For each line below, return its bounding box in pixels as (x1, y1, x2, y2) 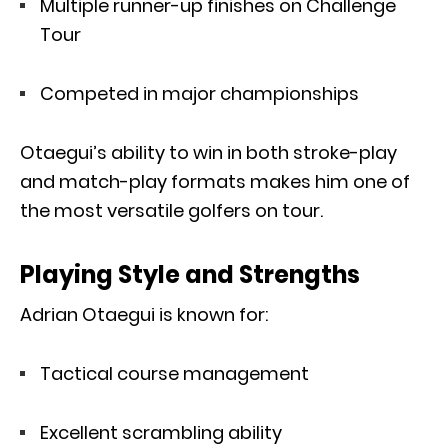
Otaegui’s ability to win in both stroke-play (20, 139, 397, 165)
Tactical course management (40, 360, 309, 386)
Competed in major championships (40, 80, 359, 106)
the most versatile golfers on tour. (20, 197, 323, 223)
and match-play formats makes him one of (20, 168, 410, 194)
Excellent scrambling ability (40, 419, 282, 445)
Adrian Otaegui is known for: (20, 301, 268, 327)
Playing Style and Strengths (20, 257, 360, 291)
